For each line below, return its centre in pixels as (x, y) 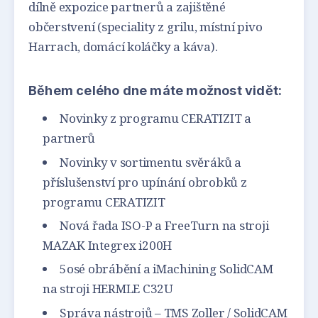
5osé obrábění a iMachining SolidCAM (166, 269)
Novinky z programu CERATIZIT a (155, 119)
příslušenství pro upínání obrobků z (145, 182)
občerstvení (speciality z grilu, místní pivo (146, 27)
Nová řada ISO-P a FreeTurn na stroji (164, 226)
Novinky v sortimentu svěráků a (150, 162)
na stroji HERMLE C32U (108, 289)
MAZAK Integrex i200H (108, 246)
